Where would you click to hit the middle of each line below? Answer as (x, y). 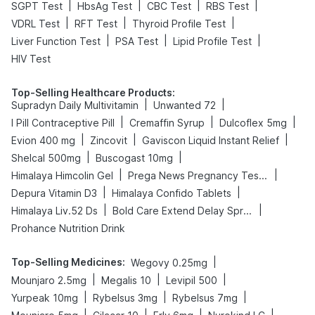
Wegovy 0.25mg (169, 262)
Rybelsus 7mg (205, 297)
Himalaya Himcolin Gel (62, 175)
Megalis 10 (126, 280)
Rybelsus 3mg (125, 297)
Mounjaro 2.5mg (49, 280)
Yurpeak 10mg (45, 297)
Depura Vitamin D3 (54, 193)
